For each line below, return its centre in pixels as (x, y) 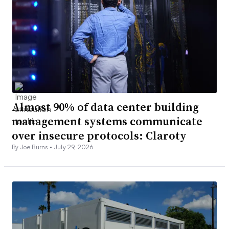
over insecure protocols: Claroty (99, 135)
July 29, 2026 (73, 147)
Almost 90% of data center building (105, 107)
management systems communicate (107, 121)
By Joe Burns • (33, 147)
